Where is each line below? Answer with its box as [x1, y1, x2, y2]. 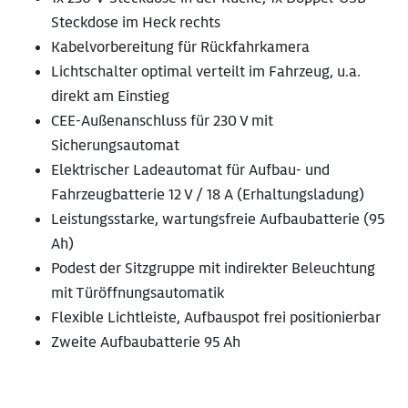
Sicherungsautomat [51, 136, 179, 156]
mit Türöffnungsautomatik [51, 283, 224, 303]
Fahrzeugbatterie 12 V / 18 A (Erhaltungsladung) [51, 185, 364, 205]
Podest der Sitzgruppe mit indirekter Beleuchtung [51, 259, 375, 279]
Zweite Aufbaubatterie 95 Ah [51, 332, 240, 352]
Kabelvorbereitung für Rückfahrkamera [51, 37, 310, 57]
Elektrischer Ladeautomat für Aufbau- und [51, 160, 330, 180]
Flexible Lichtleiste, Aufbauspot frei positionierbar [51, 308, 381, 328]
